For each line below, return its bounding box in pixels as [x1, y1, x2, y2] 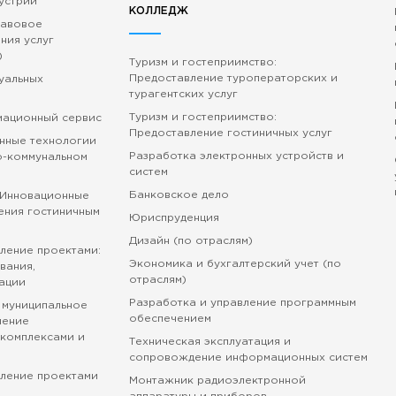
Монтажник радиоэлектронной [128, 376, 306, 385]
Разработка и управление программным [128, 298, 356, 308]
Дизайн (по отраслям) [128, 236, 253, 246]
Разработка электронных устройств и [128, 151, 344, 161]
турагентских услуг [128, 89, 238, 99]
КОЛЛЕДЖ [128, 6, 188, 16]
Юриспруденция [128, 213, 219, 223]
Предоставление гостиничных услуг [128, 128, 332, 138]
